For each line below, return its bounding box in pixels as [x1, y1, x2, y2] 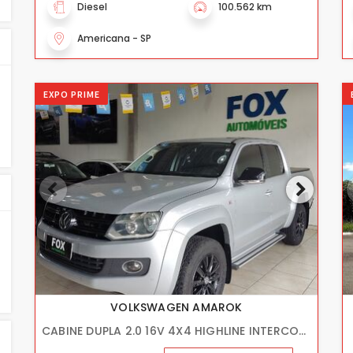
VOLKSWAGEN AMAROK [110, 299, 243, 315]
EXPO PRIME [43, 87, 100, 100]
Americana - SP [77, 31, 151, 45]
